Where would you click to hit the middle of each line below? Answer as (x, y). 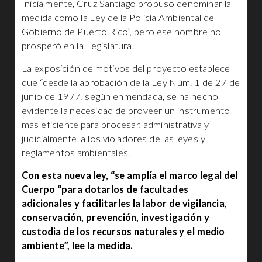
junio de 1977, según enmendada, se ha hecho (120, 96)
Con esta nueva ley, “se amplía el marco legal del (130, 175)
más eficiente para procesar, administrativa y (116, 125)
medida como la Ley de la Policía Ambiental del (119, 18)
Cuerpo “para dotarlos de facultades (105, 189)
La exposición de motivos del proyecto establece (126, 68)
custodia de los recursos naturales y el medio (123, 232)
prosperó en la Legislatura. (78, 46)
